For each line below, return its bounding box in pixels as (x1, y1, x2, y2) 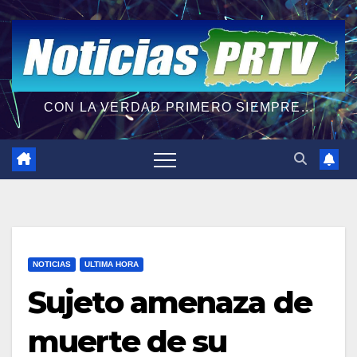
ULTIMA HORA (84, 259, 139, 269)
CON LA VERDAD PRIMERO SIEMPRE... (43, 100, 314, 114)
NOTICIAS (33, 259, 71, 269)
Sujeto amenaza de (28, 283, 312, 321)
